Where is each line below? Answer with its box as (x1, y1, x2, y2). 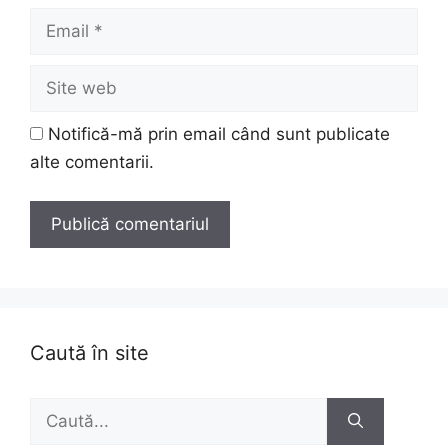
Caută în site (30, 340, 149, 365)
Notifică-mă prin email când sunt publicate (48, 124, 390, 144)
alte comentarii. (30, 152, 154, 172)
